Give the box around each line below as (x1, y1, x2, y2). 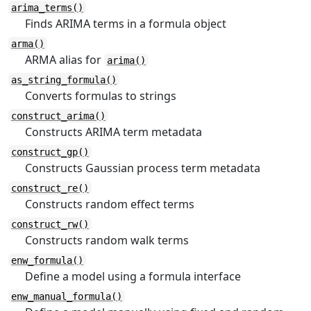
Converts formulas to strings (25, 88, 176, 103)
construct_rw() (11, 219, 89, 230)
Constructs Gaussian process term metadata (25, 160, 260, 176)
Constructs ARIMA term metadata (25, 124, 202, 140)
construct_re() (11, 183, 89, 194)
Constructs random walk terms (25, 233, 189, 248)
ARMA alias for (25, 52, 104, 67)
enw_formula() (11, 255, 83, 266)
